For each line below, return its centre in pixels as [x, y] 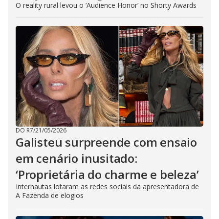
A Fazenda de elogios [50, 195]
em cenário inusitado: [77, 158]
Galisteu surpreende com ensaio [106, 142]
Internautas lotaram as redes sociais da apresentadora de [107, 186]
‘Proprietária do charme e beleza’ [107, 174]
